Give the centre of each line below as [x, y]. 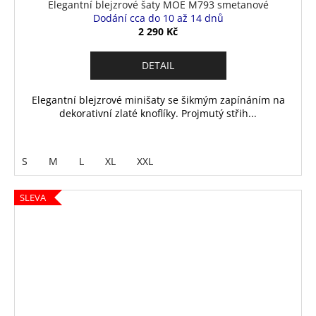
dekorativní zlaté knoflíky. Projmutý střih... [158, 113]
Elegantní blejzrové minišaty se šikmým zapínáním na [158, 99]
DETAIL [158, 65]
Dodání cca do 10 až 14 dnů [158, 18]
